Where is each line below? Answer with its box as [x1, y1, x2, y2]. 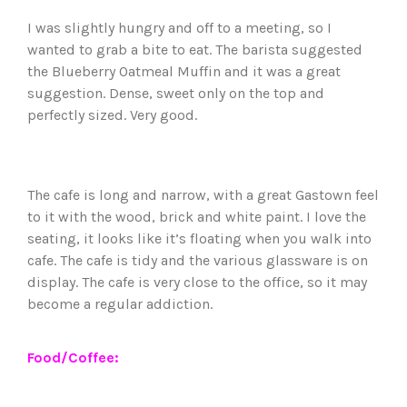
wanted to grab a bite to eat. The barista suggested [27, 41, 362, 58]
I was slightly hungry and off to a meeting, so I [27, 19, 332, 36]
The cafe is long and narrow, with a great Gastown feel [27, 186, 379, 203]
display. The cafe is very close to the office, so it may [27, 273, 367, 291]
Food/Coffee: [27, 348, 123, 366]
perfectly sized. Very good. [27, 106, 197, 124]
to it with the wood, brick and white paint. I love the [27, 208, 366, 225]
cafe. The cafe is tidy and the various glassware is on [27, 252, 368, 269]
